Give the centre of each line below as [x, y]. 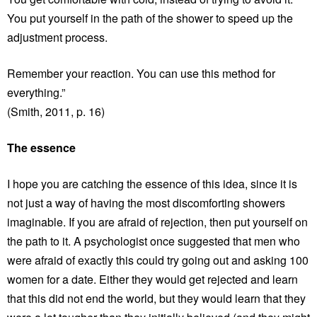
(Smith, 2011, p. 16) [56, 111]
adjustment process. [57, 37]
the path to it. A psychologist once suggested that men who [154, 241]
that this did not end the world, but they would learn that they [156, 298]
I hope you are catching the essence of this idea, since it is [152, 183]
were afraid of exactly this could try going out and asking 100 [158, 260]
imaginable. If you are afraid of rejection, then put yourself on [157, 221]
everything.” [36, 92]
